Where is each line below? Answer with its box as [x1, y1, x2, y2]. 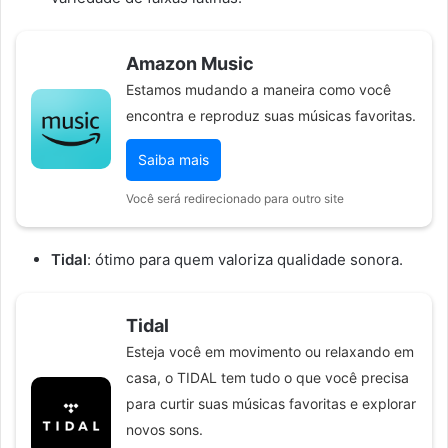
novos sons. [126, 420, 203, 438]
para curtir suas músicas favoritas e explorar [126, 394, 416, 412]
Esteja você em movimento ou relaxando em [126, 342, 414, 360]
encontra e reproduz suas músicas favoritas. [126, 106, 416, 124]
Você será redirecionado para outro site [126, 190, 344, 206]
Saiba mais [138, 150, 209, 168]
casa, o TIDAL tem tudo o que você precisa [126, 368, 409, 386]
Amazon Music [126, 52, 254, 74]
